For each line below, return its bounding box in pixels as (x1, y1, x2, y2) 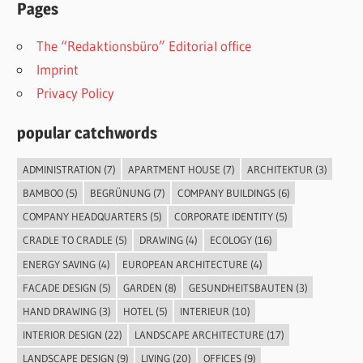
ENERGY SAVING (22, 257, 96, 271)
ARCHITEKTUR (246, 162, 313, 176)
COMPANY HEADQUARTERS (22, 210, 147, 224)
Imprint (36, 60, 79, 78)
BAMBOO (22, 186, 63, 200)
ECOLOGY (209, 233, 252, 247)
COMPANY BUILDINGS (177, 186, 275, 200)
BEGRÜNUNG (89, 186, 151, 200)
